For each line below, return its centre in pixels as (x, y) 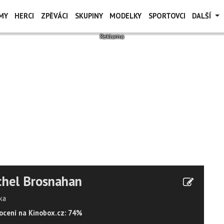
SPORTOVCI (167, 16)
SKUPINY (89, 16)
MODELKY (126, 16)
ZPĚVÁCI (54, 16)
